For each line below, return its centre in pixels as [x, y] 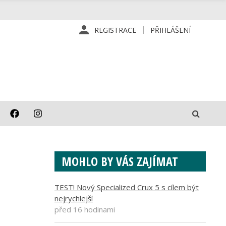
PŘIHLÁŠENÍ [171, 30]
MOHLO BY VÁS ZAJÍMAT [120, 161]
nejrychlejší [74, 198]
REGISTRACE [115, 30]
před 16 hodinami [85, 209]
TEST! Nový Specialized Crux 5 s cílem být [127, 187]
